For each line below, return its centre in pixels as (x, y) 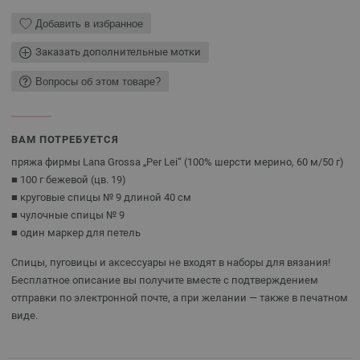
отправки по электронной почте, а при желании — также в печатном (180, 298)
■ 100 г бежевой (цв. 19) (69, 180)
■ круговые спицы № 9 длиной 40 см (101, 197)
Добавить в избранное (89, 23)
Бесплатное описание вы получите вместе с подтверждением (165, 280)
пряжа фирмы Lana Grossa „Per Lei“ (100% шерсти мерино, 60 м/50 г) (178, 162)
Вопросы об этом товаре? (98, 81)
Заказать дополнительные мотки (118, 52)
